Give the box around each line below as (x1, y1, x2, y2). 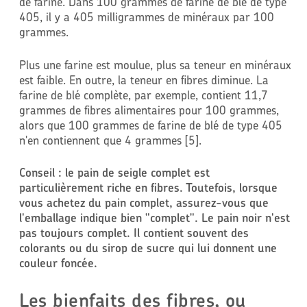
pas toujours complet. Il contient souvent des (19, 225, 249, 241)
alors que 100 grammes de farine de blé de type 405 (19, 117, 282, 132)
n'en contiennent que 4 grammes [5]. (19, 132, 201, 147)
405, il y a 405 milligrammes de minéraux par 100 (19, 10, 274, 25)
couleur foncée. (19, 256, 97, 271)
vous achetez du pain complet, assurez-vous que (19, 195, 269, 210)
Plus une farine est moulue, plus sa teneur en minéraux (19, 57, 291, 72)
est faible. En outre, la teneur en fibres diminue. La (19, 72, 269, 87)
